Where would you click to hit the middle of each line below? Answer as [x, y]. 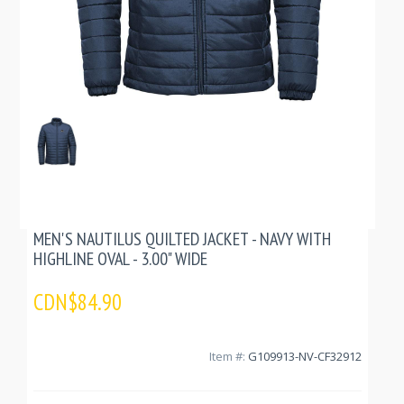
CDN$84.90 [78, 302]
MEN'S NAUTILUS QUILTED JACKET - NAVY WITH [182, 239]
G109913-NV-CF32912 [305, 357]
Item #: [229, 357]
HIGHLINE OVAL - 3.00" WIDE [120, 258]
